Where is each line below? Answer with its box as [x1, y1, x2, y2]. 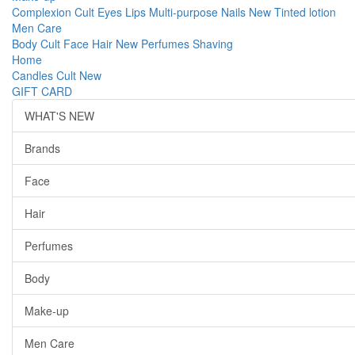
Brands [25, 140, 60, 156]
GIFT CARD [12, 83, 72, 99]
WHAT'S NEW [25, 108, 94, 124]
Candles [12, 67, 56, 83]
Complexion [12, 4, 74, 20]
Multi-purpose [149, 4, 221, 20]
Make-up [25, 303, 69, 319]
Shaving [193, 36, 233, 52]
